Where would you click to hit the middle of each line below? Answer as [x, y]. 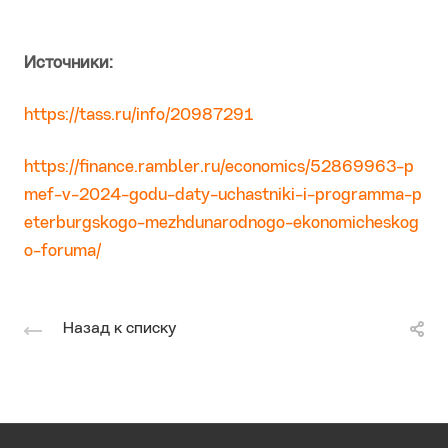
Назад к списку [119, 329]
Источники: [68, 64]
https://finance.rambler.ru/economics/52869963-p [219, 168]
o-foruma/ [62, 252]
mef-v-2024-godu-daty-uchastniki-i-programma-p [223, 196]
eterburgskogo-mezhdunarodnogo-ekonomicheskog [221, 224]
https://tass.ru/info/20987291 [139, 116]
